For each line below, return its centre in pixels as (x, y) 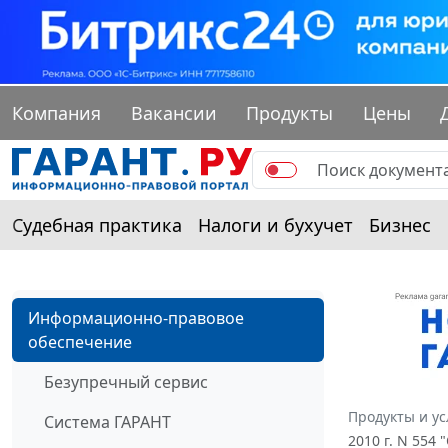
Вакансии (173, 113)
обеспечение (80, 342)
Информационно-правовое (136, 318)
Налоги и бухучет (275, 225)
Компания (56, 113)
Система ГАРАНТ (107, 422)
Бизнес (400, 225)
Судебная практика (97, 225)
